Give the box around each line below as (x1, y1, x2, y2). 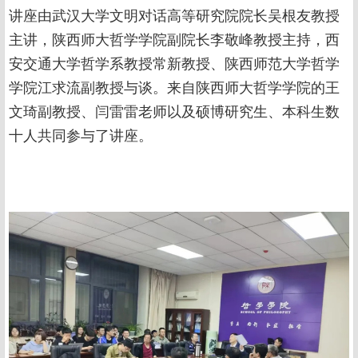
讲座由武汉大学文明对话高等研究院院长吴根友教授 (9, 8, 340, 25)
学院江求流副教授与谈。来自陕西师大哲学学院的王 (9, 80, 340, 97)
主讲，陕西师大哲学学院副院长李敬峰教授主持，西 (9, 32, 340, 49)
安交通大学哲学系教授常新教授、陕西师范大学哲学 (9, 56, 340, 73)
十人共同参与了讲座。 (9, 128, 153, 145)
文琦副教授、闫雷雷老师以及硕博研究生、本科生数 (9, 104, 340, 121)
